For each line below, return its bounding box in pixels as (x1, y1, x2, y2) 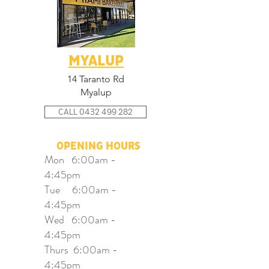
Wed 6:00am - (44, 212, 116, 228)
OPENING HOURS (56, 139, 141, 153)
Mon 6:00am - (44, 152, 116, 168)
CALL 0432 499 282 (58, 107, 133, 117)
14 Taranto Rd (67, 73, 124, 85)
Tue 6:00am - (44, 182, 116, 198)
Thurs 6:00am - (44, 242, 118, 258)
